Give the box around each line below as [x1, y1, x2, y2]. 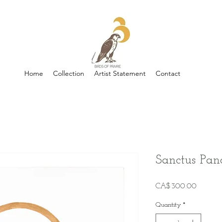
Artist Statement [94, 69, 146, 78]
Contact [155, 69, 180, 78]
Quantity [156, 201, 181, 209]
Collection [53, 69, 84, 78]
